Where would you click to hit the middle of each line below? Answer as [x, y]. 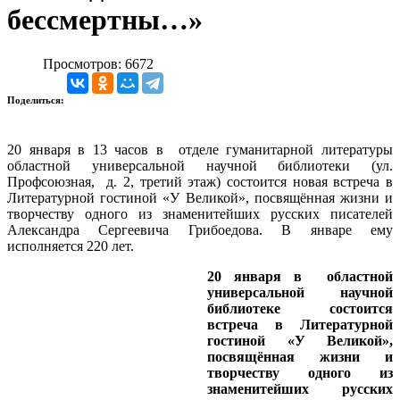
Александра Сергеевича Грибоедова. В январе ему [200, 229]
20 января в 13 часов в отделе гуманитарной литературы [200, 149]
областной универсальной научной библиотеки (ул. [200, 165]
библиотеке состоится [300, 308]
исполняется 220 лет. [71, 246]
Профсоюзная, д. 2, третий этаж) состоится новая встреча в [200, 181]
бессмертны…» [105, 20]
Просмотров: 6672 [98, 63]
